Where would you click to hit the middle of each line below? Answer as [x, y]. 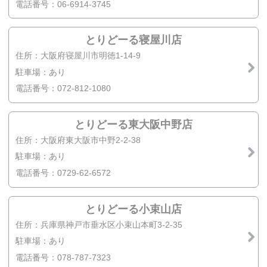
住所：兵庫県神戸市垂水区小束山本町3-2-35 [99, 224]
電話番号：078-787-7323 [63, 257]
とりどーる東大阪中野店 [133, 124]
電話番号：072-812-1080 [63, 89]
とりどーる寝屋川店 [133, 40]
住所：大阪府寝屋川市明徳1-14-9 [78, 56]
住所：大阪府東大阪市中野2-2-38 [78, 140]
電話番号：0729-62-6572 [63, 173]
